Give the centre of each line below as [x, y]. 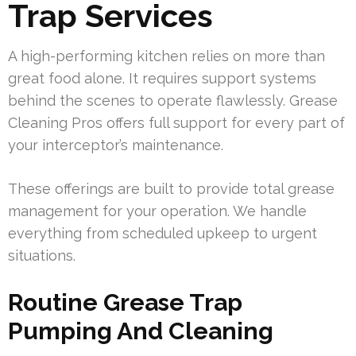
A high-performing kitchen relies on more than [166, 56]
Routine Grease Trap [125, 303]
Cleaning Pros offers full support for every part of [176, 123]
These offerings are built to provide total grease [171, 189]
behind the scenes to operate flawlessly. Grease [173, 101]
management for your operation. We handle [157, 211]
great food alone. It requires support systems [162, 79]
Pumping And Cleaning [141, 331]
